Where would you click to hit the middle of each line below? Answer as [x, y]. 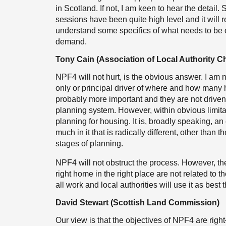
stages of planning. [89, 144]
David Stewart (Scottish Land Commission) [137, 203]
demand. [71, 42]
